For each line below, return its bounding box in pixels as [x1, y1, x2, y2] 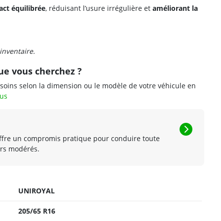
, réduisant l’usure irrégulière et [45, 3, 152, 13]
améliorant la [152, 3, 198, 13]
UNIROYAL [18, 186, 55, 195]
